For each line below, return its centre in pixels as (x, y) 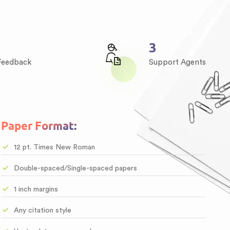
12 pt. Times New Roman (55, 147)
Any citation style (43, 210)
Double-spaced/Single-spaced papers (76, 168)
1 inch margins (36, 189)
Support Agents (177, 62)
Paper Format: (39, 126)
